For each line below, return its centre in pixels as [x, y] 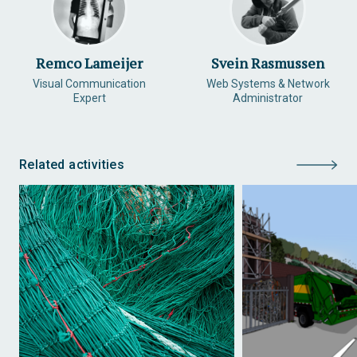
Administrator [268, 98]
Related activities [72, 165]
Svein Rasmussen [268, 63]
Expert [89, 98]
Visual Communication [89, 84]
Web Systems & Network [268, 84]
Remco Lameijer [89, 63]
